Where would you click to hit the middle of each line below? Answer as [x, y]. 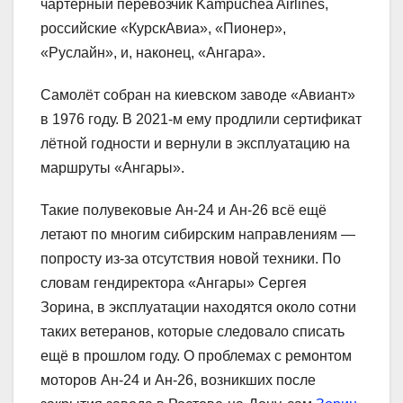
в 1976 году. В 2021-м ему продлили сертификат [201, 120]
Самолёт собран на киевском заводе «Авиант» [198, 95]
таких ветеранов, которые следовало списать [193, 332]
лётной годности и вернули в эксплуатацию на [195, 144]
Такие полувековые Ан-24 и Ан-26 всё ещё [184, 210]
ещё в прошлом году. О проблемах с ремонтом [196, 356]
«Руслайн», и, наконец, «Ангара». [153, 53]
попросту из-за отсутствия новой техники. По [191, 259]
